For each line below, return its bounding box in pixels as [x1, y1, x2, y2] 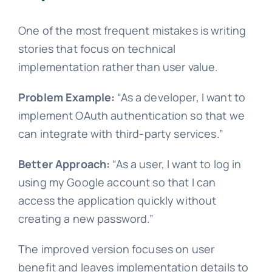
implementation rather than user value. [18, 59, 219, 75]
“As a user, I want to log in [110, 157, 242, 172]
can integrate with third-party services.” [18, 126, 223, 141]
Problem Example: [18, 90, 115, 105]
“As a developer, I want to [115, 90, 246, 105]
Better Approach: [18, 157, 110, 172]
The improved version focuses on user [18, 242, 215, 257]
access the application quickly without [18, 193, 217, 208]
